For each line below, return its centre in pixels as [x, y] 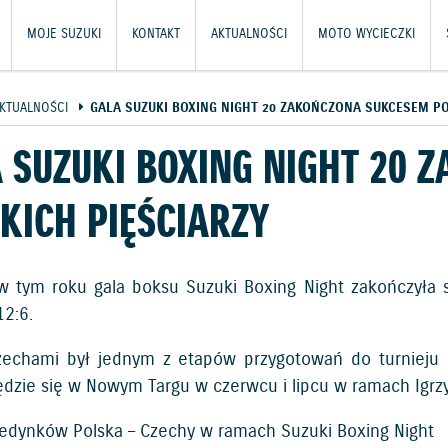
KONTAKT [156, 34]
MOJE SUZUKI [64, 34]
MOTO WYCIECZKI [366, 34]
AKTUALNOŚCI [249, 34]
